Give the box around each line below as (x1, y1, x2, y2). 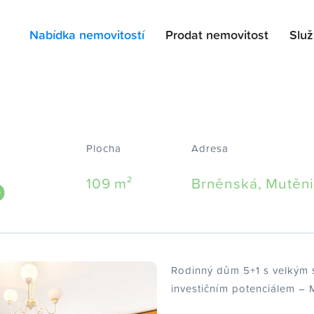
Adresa (191, 139, 229, 156)
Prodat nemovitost (165, 25, 269, 44)
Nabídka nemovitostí (29, 25, 145, 44)
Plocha (86, 139, 122, 156)
